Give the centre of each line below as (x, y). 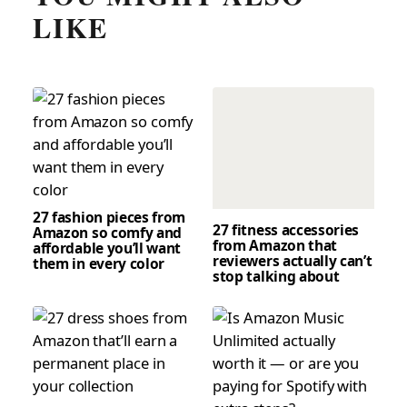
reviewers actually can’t (293, 261)
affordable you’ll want (107, 248)
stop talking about (276, 277)
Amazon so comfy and (108, 232)
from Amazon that (275, 246)
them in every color (99, 263)
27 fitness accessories (286, 230)
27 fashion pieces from (109, 217)
